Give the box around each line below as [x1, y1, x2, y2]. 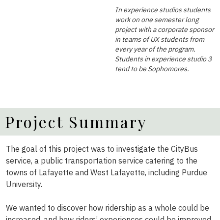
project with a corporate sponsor [115, 25, 214, 34]
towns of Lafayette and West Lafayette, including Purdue [6, 167, 207, 177]
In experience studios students [115, 5, 211, 14]
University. [6, 179, 42, 189]
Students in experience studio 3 [115, 55, 212, 63]
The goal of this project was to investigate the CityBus [6, 144, 198, 154]
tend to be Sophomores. [115, 64, 189, 73]
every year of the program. [115, 45, 195, 54]
